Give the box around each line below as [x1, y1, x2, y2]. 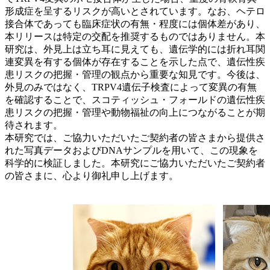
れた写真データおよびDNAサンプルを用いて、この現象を [5, 145, 258, 155]
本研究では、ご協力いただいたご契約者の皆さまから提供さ [5, 132, 265, 143]
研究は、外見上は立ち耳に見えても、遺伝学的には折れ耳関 [5, 43, 265, 54]
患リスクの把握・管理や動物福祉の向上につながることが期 [5, 107, 265, 118]
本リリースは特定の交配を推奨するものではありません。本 [5, 31, 265, 42]
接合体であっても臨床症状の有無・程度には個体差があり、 [5, 18, 265, 29]
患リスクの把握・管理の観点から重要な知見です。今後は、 [5, 69, 265, 80]
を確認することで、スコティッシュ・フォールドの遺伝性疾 [5, 94, 265, 105]
